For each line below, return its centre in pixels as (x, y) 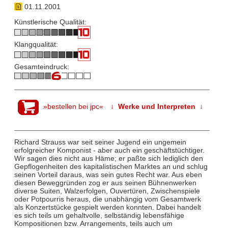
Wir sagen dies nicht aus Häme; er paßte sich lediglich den (108, 159)
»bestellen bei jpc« (74, 107)
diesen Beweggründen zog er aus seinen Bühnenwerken (105, 183)
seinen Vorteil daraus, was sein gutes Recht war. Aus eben (108, 175)
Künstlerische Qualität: (50, 22)
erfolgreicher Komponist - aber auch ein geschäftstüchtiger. (109, 150)
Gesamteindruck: (41, 67)
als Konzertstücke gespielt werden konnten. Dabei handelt (107, 207)
